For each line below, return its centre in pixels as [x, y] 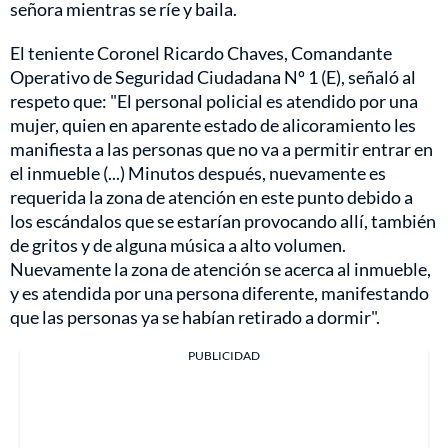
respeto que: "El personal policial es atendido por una [214, 101]
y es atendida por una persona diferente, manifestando [219, 293]
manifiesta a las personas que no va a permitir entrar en [221, 149]
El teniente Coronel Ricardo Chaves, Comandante [201, 53]
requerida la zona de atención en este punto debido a [211, 197]
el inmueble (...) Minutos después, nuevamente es [198, 173]
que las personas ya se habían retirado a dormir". [195, 317]
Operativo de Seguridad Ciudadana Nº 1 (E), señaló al [213, 77]
